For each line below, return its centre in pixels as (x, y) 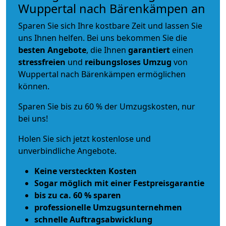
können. (34, 86)
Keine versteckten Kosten (86, 171)
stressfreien (42, 62)
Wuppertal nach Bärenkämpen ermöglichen (102, 74)
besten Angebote (52, 50)
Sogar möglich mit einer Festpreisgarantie (119, 183)
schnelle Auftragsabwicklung (93, 219)
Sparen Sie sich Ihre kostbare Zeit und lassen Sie (110, 25)
